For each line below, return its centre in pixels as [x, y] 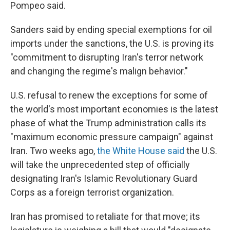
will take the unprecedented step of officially [100, 165]
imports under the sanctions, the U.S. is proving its [112, 43]
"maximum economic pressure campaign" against [112, 137]
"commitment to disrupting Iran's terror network [107, 57]
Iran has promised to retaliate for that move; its [105, 216]
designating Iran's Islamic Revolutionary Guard [104, 178]
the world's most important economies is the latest [114, 109]
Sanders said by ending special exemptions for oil [111, 30]
